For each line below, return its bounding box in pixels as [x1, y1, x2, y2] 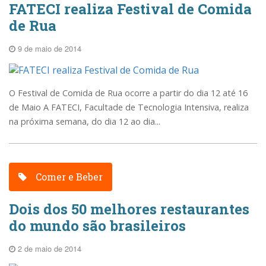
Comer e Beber [33, 170, 103, 183]
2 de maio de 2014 [15, 242, 81, 254]
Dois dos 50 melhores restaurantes [9, 199, 249, 218]
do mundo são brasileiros [9, 216, 186, 235]
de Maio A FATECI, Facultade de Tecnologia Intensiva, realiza [9, 102, 249, 113]
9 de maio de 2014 [15, 43, 81, 55]
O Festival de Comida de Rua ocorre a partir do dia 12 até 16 [9, 87, 248, 99]
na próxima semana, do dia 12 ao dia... [9, 116, 160, 128]
